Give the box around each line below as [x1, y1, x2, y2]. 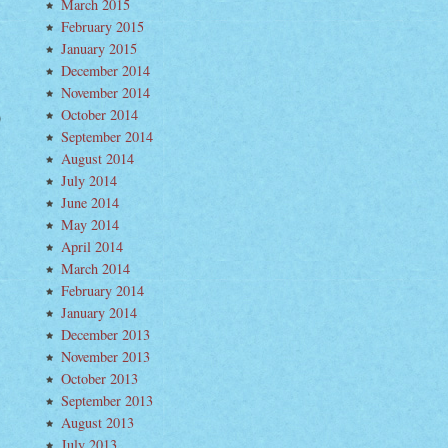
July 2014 [61, 171, 117, 190]
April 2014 [61, 237, 123, 256]
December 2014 [61, 61, 150, 80]
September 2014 [61, 127, 153, 146]
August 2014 [61, 149, 134, 168]
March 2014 [61, 259, 130, 278]
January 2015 [61, 39, 137, 58]
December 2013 [61, 325, 150, 344]
